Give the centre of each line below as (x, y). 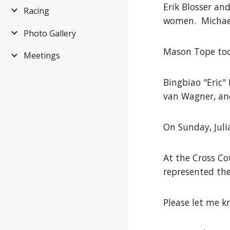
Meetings (42, 56)
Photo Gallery (50, 33)
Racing (36, 11)
